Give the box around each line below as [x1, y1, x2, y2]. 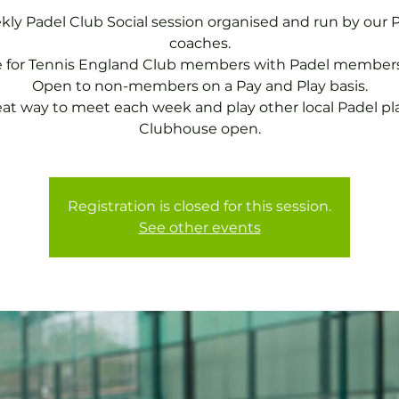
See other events [138, 219, 261, 236]
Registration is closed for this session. [68, 198, 331, 215]
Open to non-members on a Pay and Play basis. [31, 77, 368, 94]
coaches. [168, 35, 231, 52]
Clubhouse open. [138, 120, 261, 137]
